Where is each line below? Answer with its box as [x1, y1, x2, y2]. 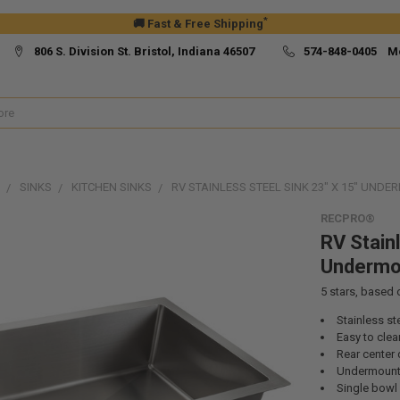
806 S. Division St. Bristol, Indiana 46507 [33, 44, 265, 58]
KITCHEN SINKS [71, 179, 152, 194]
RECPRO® [320, 211, 375, 225]
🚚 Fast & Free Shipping [132, 17, 263, 30]
